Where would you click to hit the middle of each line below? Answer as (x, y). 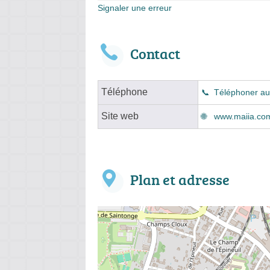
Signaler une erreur (135, 8)
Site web (120, 116)
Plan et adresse (180, 179)
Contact (155, 53)
